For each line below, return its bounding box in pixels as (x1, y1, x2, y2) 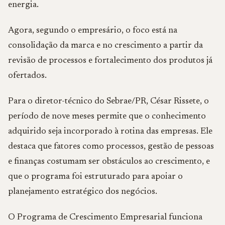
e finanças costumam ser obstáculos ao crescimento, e (8, 157, 210, 166)
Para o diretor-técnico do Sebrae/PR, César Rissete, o (8, 97, 209, 106)
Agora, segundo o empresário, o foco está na (8, 26, 177, 35)
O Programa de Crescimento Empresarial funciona (8, 213, 202, 222)
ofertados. (8, 71, 47, 80)
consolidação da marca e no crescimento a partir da (8, 41, 203, 50)
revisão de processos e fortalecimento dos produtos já (8, 56, 212, 65)
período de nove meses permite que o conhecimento (8, 112, 206, 121)
